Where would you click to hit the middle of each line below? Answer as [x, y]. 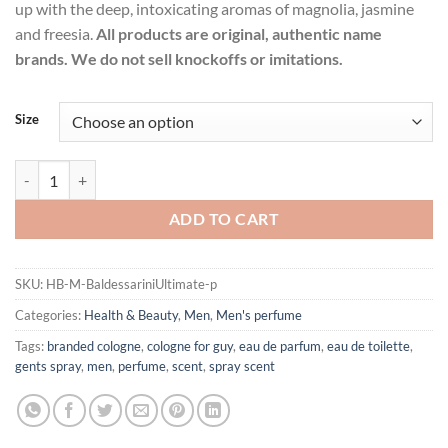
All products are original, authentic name [239, 34]
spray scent [242, 366]
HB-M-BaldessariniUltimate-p [131, 284]
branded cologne [94, 346]
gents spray [48, 366]
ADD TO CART [224, 219]
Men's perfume [259, 315]
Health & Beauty [131, 315]
